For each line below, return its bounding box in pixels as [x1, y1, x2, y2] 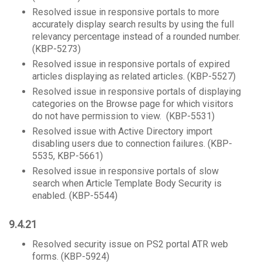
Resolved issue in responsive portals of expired [32, 58, 230, 70]
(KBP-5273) [32, 43, 81, 54]
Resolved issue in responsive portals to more [32, 6, 219, 18]
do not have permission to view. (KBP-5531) [32, 111, 215, 122]
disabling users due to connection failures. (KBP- [32, 138, 232, 149]
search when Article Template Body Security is [32, 178, 222, 189]
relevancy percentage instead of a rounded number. [32, 31, 240, 42]
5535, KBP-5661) [32, 150, 103, 161]
